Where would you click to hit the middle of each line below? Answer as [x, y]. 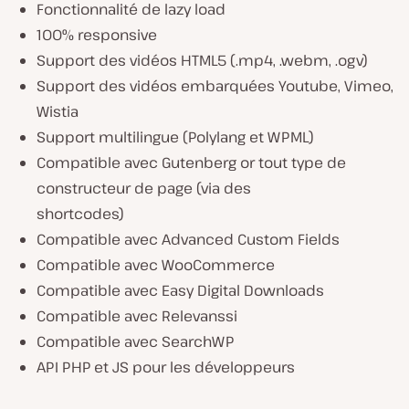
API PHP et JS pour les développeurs [166, 367]
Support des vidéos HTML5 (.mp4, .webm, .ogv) [202, 60]
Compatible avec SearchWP [135, 341]
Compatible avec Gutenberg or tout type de [191, 163]
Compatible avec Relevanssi [137, 316]
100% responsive [97, 35]
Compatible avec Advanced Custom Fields [188, 239]
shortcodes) [80, 214]
